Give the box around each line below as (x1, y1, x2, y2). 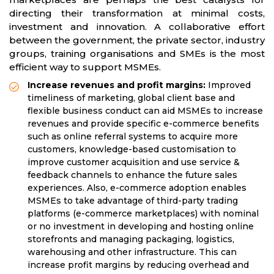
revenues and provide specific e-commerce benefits (28, 118, 259, 130)
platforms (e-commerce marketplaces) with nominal (28, 208, 259, 220)
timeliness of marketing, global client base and (28, 92, 235, 104)
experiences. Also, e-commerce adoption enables (28, 182, 246, 194)
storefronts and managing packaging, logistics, (28, 234, 234, 245)
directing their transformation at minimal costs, (9, 7, 265, 20)
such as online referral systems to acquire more (28, 131, 238, 143)
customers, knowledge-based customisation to (28, 144, 236, 155)
